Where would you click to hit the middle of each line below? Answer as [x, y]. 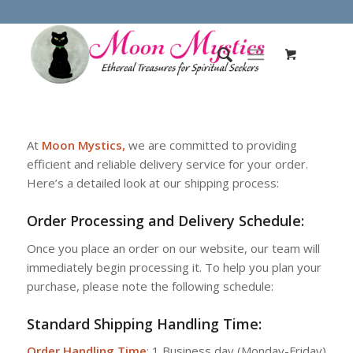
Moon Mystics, [83, 145]
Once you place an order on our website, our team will [173, 248]
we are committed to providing [211, 145]
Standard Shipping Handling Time [142, 323]
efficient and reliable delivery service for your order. [167, 163]
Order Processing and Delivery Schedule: [165, 220]
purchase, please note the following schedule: [150, 286]
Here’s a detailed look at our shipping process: [152, 182]
